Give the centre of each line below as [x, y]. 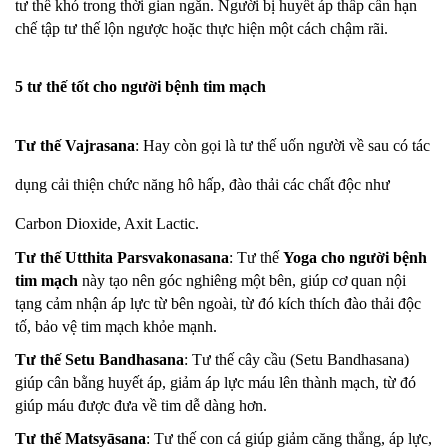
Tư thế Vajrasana [75, 145]
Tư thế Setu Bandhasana [99, 359]
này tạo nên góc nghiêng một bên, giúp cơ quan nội [242, 280]
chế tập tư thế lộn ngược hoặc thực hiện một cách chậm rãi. [201, 28]
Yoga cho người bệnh [355, 257]
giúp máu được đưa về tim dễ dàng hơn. [141, 405]
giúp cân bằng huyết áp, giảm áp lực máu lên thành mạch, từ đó [215, 382]
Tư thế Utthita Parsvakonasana [122, 257]
